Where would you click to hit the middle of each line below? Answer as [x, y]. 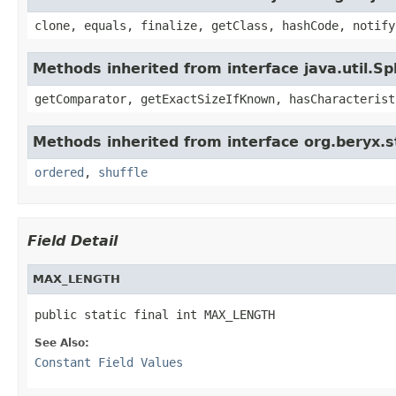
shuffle [123, 172]
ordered [59, 172]
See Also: [62, 343]
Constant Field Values [109, 362]
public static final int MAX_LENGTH [155, 314]
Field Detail [72, 240]
